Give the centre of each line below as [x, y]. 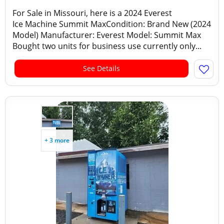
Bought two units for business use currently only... [107, 46]
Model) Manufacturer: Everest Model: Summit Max [107, 35]
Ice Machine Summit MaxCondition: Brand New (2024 [112, 24]
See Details [101, 68]
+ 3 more [57, 140]
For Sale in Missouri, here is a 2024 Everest [92, 13]
